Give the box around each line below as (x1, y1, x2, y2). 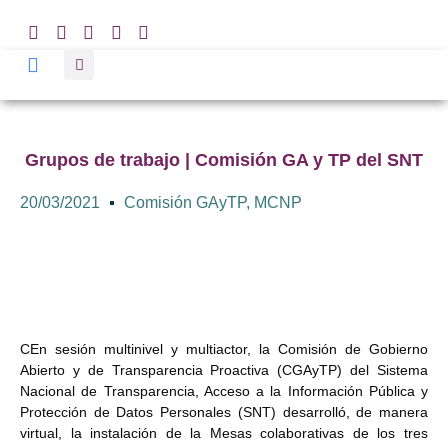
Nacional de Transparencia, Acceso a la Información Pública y (20, 383, 428, 399)
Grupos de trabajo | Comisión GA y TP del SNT (25, 150, 423, 170)
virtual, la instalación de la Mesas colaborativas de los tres (20, 425, 428, 441)
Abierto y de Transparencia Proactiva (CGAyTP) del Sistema (20, 362, 428, 378)
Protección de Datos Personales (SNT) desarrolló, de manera (20, 404, 428, 420)
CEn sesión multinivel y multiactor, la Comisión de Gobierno (20, 341, 428, 357)
